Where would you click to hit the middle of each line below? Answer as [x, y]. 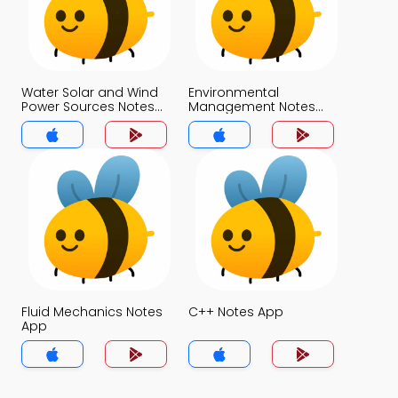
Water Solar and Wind [90, 92]
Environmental [234, 92]
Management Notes [252, 107]
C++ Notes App [236, 312]
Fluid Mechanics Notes [92, 312]
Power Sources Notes [88, 107]
